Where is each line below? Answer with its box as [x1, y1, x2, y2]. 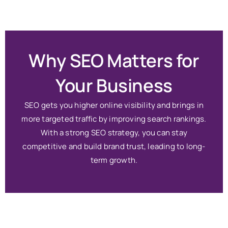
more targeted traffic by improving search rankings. [21, 113, 207, 124]
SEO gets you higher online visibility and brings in [24, 99, 204, 110]
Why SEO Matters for [28, 48, 199, 73]
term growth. [90, 154, 138, 165]
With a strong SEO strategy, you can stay [40, 127, 187, 138]
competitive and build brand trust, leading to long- [22, 140, 206, 152]
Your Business [55, 73, 173, 98]
